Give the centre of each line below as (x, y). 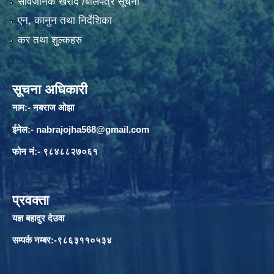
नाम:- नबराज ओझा (43, 107)
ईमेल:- (24, 129)
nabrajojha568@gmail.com (93, 129)
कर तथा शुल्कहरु (50, 40)
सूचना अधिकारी (50, 89)
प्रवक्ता (31, 200)
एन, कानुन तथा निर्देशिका (65, 21)
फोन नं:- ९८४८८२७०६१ (55, 151)
